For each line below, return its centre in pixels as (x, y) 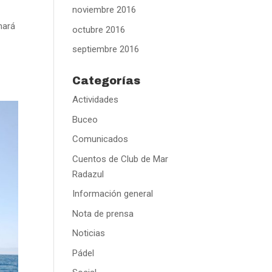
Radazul (88, 174)
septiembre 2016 (106, 49)
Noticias (89, 233)
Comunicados (100, 139)
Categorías (107, 81)
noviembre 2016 (104, 10)
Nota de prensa (103, 213)
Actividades (96, 100)
